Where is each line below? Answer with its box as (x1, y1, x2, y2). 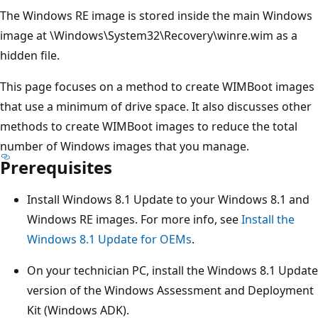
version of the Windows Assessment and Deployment (27, 282, 314, 298)
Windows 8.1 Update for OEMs (27, 231, 192, 247)
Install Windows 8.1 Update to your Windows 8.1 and (27, 191, 309, 207)
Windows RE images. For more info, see (27, 211, 241, 227)
